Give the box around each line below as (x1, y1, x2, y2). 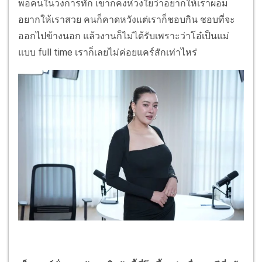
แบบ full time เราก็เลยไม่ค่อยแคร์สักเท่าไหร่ (18, 46, 197, 58)
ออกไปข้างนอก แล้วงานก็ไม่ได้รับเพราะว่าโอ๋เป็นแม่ (18, 30, 229, 42)
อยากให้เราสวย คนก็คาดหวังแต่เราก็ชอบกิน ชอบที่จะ (18, 13, 235, 25)
